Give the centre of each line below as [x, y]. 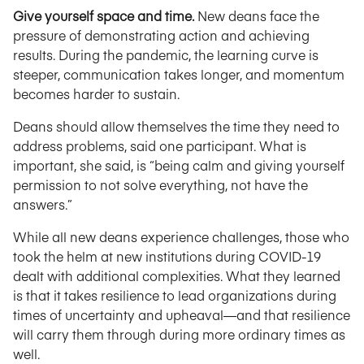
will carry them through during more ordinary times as [179, 334]
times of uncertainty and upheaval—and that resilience [182, 314]
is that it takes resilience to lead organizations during [175, 295]
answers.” [43, 204]
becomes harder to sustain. [96, 93]
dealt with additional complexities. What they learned [177, 275]
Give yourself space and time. [105, 15]
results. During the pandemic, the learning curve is [166, 54]
